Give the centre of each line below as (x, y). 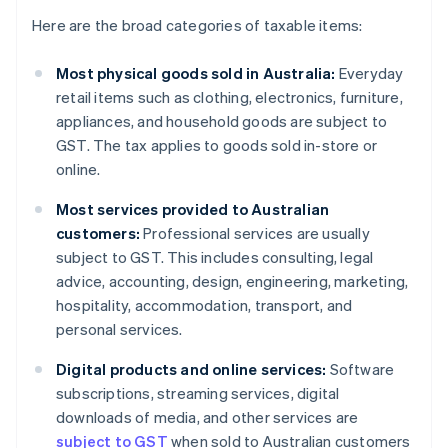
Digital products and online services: (191, 369)
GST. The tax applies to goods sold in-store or (217, 145)
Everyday (369, 73)
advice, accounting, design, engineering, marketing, (232, 281)
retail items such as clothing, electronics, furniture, (229, 97)
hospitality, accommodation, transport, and (204, 305)
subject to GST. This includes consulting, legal (215, 257)
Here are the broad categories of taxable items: (197, 25)
